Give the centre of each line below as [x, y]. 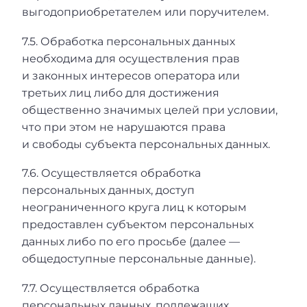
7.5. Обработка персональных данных [128, 41]
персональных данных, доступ [108, 191]
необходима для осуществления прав [131, 58]
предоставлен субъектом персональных [138, 225]
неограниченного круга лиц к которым [134, 208]
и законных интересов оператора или [131, 75]
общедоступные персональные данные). [139, 259]
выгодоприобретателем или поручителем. [145, 12]
